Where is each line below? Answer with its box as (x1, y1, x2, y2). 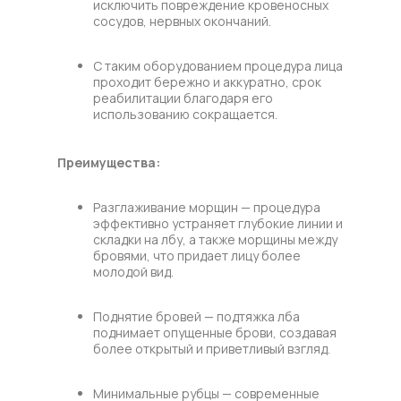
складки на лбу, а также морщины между (93, 230, 337, 248)
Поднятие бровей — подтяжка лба (93, 307, 300, 325)
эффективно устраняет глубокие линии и (93, 214, 343, 232)
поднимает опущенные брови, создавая (93, 323, 337, 341)
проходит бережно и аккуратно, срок (93, 73, 321, 90)
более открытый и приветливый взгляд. (93, 339, 330, 357)
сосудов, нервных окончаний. (93, 12, 271, 30)
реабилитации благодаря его (93, 89, 273, 107)
